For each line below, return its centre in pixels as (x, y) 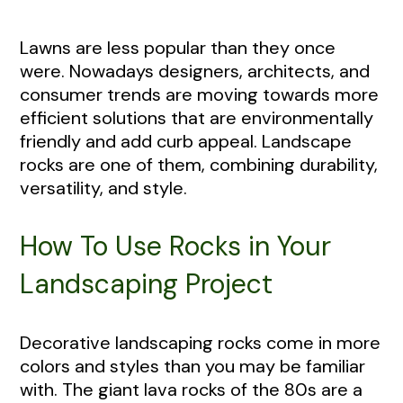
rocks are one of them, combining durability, (199, 165)
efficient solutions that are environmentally (197, 118)
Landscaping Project (146, 284)
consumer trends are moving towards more (199, 95)
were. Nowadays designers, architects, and (195, 72)
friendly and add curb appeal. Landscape (186, 142)
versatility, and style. (103, 188)
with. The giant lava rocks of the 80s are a (191, 390)
